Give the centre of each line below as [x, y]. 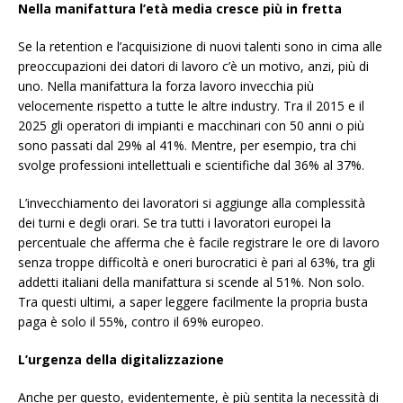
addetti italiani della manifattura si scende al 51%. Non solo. [191, 282]
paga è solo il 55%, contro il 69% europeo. [141, 322]
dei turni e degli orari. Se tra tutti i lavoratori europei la [175, 223]
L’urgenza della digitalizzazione [121, 360]
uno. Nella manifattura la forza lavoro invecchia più [166, 86]
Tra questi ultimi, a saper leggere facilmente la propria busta [193, 302]
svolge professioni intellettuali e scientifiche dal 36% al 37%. [191, 166]
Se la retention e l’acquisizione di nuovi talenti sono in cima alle [200, 47]
